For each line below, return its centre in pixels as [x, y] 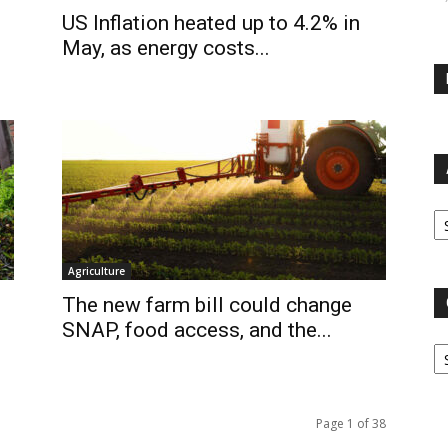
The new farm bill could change [207, 305]
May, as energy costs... [166, 48]
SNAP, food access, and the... [197, 330]
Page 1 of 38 [351, 423]
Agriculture [96, 271]
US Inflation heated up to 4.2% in [211, 23]
